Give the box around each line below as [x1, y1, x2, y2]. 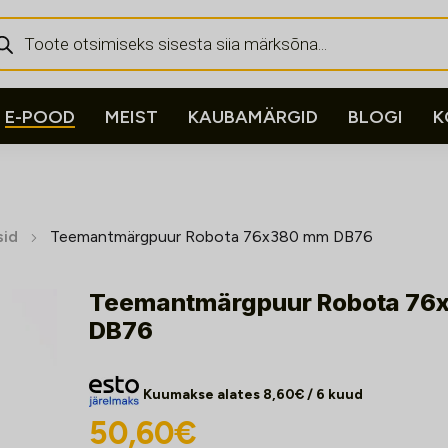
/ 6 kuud [304, 386, 363, 403]
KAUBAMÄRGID [188, 106, 318, 128]
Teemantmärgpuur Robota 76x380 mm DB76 [50, 227, 373, 246]
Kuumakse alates [143, 386, 263, 403]
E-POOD [5, 106, 75, 128]
